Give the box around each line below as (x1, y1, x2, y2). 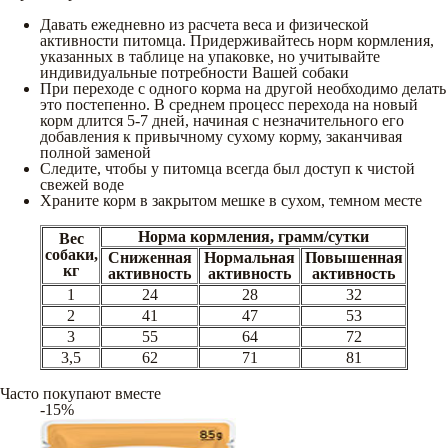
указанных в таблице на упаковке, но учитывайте (40, 47, 380, 65)
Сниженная (107, 248, 192, 266)
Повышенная (304, 248, 403, 266)
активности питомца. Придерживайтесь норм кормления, (40, 31, 434, 49)
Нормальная (204, 248, 295, 266)
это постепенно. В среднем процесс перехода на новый (40, 95, 418, 113)
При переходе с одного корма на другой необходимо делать (40, 79, 446, 97)
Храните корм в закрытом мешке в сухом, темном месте (40, 191, 422, 209)
